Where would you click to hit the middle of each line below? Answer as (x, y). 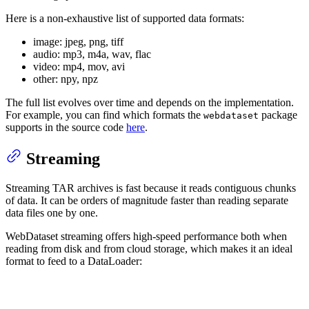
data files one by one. (52, 212)
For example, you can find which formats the (104, 115)
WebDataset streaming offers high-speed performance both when (146, 236)
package (278, 115)
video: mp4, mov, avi (79, 67)
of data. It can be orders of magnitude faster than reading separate (147, 200)
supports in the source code (66, 128)
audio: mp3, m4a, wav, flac (92, 54)
